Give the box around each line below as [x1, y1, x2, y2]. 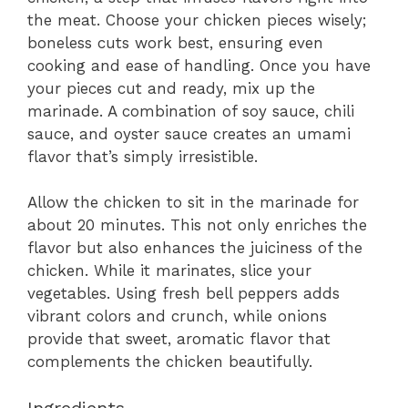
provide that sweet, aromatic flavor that [27, 330, 331, 348]
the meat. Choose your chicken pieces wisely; [27, 10, 366, 29]
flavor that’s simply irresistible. [27, 147, 258, 166]
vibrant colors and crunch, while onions [27, 307, 327, 325]
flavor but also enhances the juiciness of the [27, 239, 362, 257]
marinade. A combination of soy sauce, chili [27, 101, 354, 120]
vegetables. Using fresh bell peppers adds [27, 284, 340, 302]
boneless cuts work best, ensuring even [27, 33, 323, 52]
